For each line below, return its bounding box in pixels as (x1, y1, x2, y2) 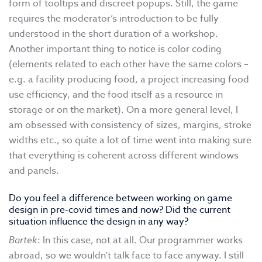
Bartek (9, 233, 37, 247)
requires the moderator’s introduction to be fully (9, 12, 219, 26)
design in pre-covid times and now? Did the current (9, 203, 230, 218)
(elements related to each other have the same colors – (9, 57, 249, 72)
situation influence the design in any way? (9, 215, 188, 229)
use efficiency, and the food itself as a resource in (9, 88, 223, 102)
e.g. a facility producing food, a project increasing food (9, 73, 249, 87)
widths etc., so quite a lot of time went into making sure (9, 133, 251, 148)
